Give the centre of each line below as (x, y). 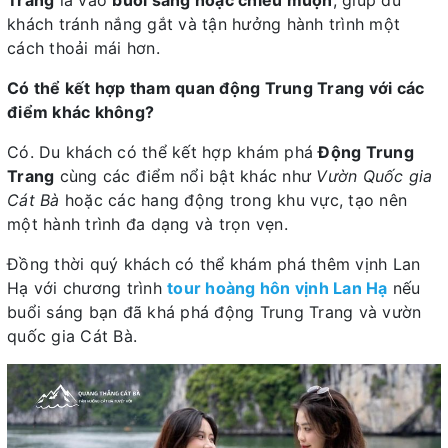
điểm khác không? (80, 111)
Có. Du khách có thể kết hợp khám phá (163, 151)
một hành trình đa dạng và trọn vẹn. (147, 223)
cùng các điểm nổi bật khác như (185, 175)
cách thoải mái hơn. (83, 47)
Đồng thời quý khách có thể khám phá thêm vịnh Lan (214, 263)
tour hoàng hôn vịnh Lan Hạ (277, 287)
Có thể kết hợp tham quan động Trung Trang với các (216, 87)
